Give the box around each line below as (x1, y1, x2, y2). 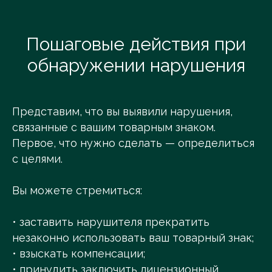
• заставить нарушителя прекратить (12, 216, 209, 229)
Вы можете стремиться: (12, 184, 142, 197)
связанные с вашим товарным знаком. (12, 121, 216, 134)
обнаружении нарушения (27, 55, 245, 76)
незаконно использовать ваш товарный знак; (12, 231, 254, 245)
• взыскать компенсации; (12, 247, 145, 260)
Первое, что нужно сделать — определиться (12, 137, 254, 150)
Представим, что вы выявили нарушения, (12, 105, 233, 118)
